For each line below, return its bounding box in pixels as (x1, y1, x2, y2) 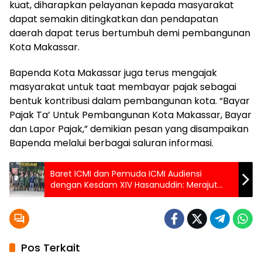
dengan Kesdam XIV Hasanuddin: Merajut (50, 178, 218, 191)
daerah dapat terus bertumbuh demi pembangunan (9, 26, 250, 40)
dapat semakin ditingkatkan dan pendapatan (9, 12, 218, 26)
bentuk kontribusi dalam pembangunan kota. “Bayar (9, 94, 250, 108)
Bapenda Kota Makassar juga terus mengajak (9, 65, 217, 80)
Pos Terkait (21, 240, 80, 255)
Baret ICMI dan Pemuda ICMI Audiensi (50, 167, 202, 180)
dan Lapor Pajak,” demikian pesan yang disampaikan (9, 122, 249, 136)
